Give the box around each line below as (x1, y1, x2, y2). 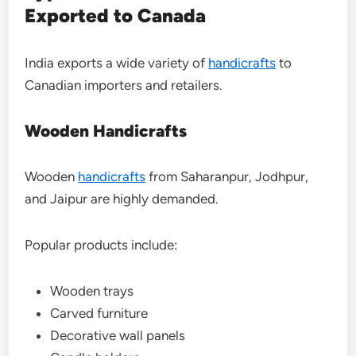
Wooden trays (50, 282, 134, 299)
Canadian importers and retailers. (25, 76, 223, 93)
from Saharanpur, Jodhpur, (145, 168, 309, 184)
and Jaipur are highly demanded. (25, 190, 219, 207)
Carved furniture (50, 304, 149, 321)
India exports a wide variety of (25, 54, 209, 71)
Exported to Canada (25, 3, 207, 27)
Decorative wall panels (50, 327, 186, 343)
